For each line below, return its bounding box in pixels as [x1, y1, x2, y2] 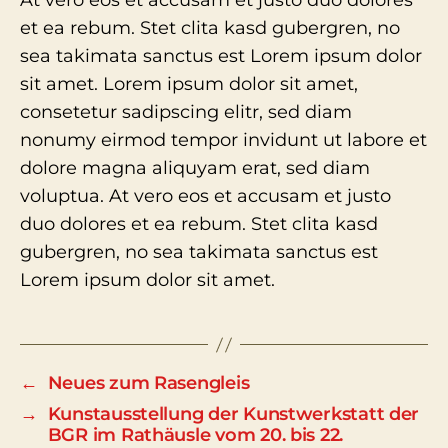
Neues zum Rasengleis [47, 372, 250, 394]
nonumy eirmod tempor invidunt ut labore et [20, 129, 427, 151]
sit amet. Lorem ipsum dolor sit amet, [20, 73, 358, 95]
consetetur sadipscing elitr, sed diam [20, 101, 352, 123]
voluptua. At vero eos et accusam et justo [20, 185, 391, 207]
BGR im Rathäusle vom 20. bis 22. [47, 424, 344, 446]
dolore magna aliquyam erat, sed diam [20, 157, 370, 179]
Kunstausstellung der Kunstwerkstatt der [47, 403, 420, 425]
